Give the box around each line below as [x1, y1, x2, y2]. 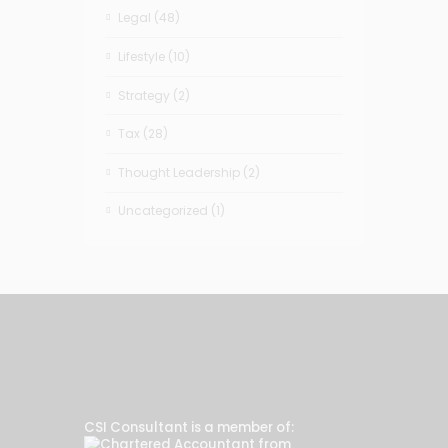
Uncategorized [118, 202, 209, 220]
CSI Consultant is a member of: [84, 417, 294, 437]
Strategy [118, 86, 171, 104]
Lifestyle [118, 48, 166, 66]
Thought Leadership [118, 163, 241, 181]
